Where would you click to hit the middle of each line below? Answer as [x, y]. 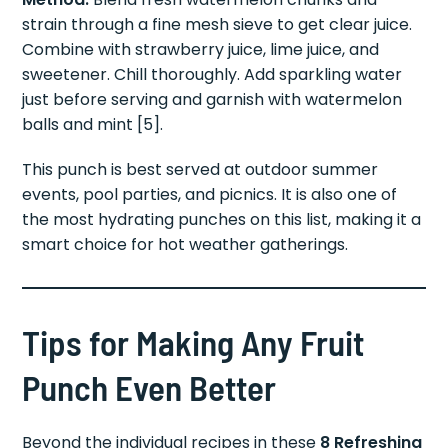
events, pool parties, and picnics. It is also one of [210, 195]
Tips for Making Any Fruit [193, 342]
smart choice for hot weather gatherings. [185, 245]
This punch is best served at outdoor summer [200, 170]
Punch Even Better [149, 387]
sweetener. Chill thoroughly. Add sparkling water [212, 75]
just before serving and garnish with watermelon [212, 100]
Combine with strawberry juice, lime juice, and [201, 50]
